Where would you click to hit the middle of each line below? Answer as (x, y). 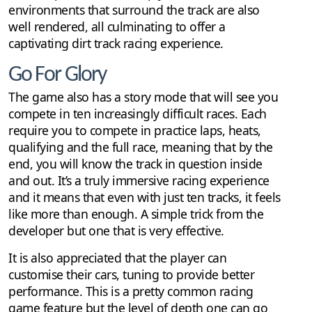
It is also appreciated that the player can (117, 258)
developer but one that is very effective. (116, 231)
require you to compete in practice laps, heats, (135, 131)
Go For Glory (57, 76)
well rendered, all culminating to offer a (117, 27)
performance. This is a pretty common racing (131, 291)
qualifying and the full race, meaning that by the (141, 147)
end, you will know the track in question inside (135, 164)
